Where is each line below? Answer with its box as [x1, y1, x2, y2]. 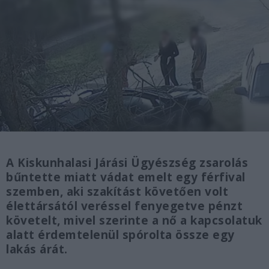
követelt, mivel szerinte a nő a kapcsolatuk [6, 213, 262, 229]
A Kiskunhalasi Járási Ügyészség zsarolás [6, 155, 248, 171]
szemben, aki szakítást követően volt [6, 184, 228, 200]
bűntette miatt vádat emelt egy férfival [6, 169, 246, 186]
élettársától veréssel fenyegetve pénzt [6, 198, 243, 214]
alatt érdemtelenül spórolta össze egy [6, 227, 235, 243]
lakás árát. [6, 241, 68, 258]
